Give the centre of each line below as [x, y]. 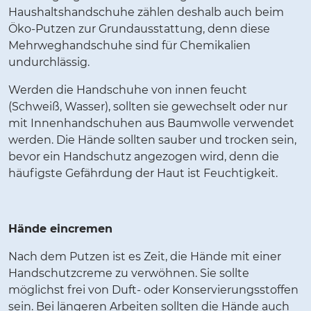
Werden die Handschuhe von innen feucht [128, 90]
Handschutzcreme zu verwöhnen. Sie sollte [129, 274]
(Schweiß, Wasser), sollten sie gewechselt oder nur [148, 107]
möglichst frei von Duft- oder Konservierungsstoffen [153, 290]
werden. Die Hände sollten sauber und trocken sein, [152, 140]
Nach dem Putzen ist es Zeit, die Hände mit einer [145, 257]
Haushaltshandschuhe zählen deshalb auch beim [146, 12]
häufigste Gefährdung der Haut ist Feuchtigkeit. [143, 174]
